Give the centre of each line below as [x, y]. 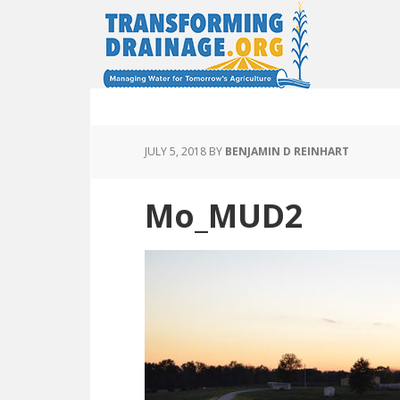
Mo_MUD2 [224, 216]
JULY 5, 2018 [175, 151]
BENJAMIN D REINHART [287, 151]
